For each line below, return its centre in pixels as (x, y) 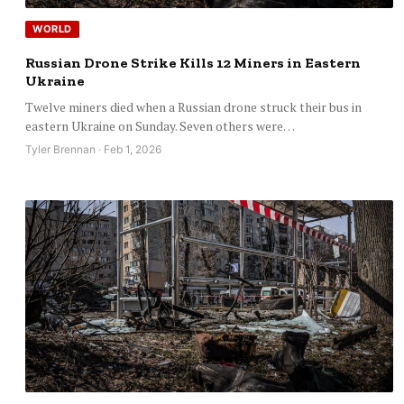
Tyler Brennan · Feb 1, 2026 (93, 150)
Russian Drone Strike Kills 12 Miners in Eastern (193, 63)
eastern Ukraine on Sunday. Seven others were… (160, 126)
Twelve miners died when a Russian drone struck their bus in (193, 107)
